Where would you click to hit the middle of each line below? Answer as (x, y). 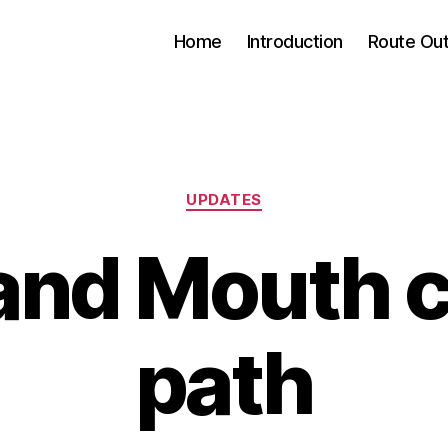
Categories (267, 190)
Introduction (294, 41)
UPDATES (224, 199)
